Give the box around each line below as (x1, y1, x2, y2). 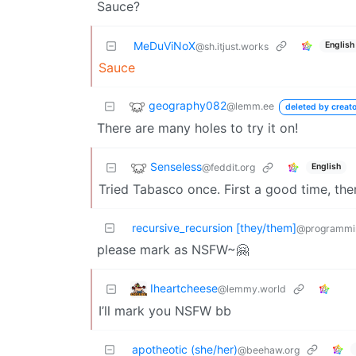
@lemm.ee (226, 99, 274, 112)
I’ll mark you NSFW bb (99, 302, 231, 319)
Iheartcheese (150, 281, 218, 295)
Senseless (150, 159, 202, 173)
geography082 (149, 98, 226, 112)
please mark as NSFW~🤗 (97, 241, 249, 257)
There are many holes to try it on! (97, 119, 298, 136)
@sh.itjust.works (195, 40, 269, 52)
